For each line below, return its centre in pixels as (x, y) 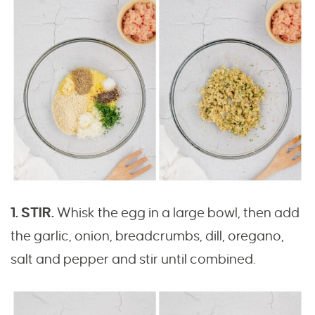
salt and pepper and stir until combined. (133, 259)
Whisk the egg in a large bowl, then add (177, 213)
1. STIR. (32, 213)
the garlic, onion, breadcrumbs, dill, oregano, (147, 236)
